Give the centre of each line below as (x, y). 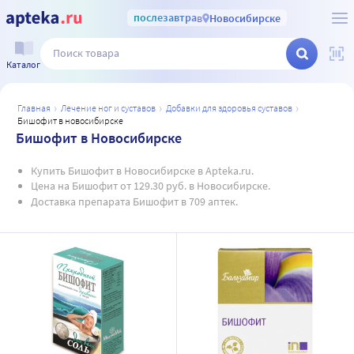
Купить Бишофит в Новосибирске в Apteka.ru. (142, 170)
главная (36, 108)
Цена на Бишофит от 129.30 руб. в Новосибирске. (150, 186)
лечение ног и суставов (111, 108)
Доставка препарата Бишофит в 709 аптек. (134, 201)
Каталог (23, 64)
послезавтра (165, 17)
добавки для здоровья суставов (232, 108)
